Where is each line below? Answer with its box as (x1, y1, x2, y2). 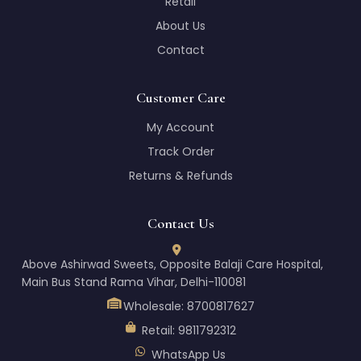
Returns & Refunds (128, 168, 233, 184)
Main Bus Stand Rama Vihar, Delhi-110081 (22, 274, 246, 290)
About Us (156, 18, 205, 34)
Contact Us (147, 214, 214, 232)
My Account (147, 119, 214, 135)
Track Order (147, 143, 214, 160)
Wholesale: (122, 298, 187, 314)
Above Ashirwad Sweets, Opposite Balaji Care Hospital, (22, 256, 323, 272)
